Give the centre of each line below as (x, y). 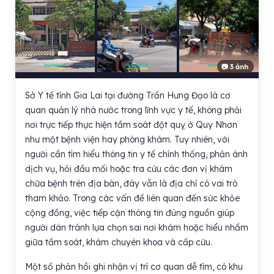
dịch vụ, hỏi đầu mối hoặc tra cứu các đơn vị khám (129, 169)
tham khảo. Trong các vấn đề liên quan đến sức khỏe (132, 198)
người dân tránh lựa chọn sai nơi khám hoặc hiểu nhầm (137, 228)
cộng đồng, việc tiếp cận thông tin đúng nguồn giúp (130, 213)
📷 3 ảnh (235, 67)
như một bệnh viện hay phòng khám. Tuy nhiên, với (127, 139)
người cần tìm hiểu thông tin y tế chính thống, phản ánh (136, 154)
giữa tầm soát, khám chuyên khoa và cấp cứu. (119, 242)
